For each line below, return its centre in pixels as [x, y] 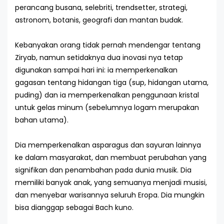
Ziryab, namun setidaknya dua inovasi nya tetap [99, 57]
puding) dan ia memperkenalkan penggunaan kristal [107, 95]
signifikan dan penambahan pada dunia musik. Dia [103, 170]
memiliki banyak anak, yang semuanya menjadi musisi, [111, 182]
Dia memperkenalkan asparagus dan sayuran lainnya [108, 145]
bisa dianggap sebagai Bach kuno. [74, 207]
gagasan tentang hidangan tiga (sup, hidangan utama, [112, 82]
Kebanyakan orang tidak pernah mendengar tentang [108, 45]
